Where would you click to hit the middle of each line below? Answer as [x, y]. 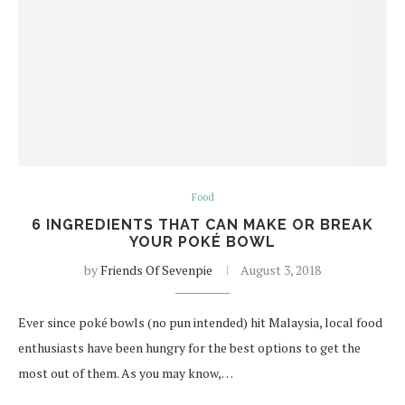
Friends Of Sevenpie [156, 270]
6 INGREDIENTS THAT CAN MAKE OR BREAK [202, 225]
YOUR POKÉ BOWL [202, 242]
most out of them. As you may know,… [126, 373]
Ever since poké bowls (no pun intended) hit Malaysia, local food [200, 322]
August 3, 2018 [281, 270]
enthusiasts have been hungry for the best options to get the [189, 348]
